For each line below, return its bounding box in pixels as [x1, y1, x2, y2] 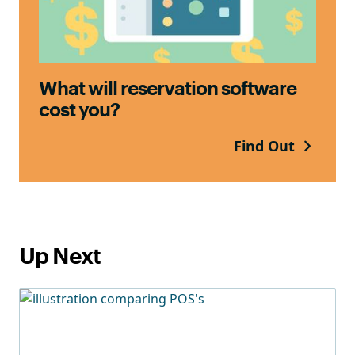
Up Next [19, 245, 101, 268]
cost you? [39, 100, 120, 120]
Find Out [233, 136, 299, 155]
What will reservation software [39, 78, 296, 98]
